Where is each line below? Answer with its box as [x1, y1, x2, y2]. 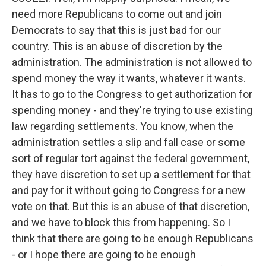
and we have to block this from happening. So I [12, 216, 230, 229]
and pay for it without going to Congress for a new [12, 184, 246, 197]
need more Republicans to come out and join [12, 8, 222, 20]
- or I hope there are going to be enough [12, 248, 196, 261]
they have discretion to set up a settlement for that [12, 168, 251, 180]
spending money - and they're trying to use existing [12, 104, 252, 116]
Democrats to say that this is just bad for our [12, 24, 221, 36]
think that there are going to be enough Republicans [12, 232, 254, 245]
